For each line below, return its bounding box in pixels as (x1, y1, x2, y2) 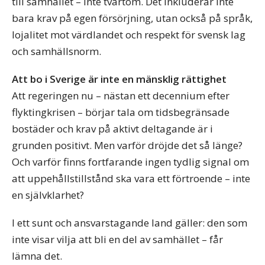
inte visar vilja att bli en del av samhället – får (12, 232, 223, 246)
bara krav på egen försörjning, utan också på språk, (12, 11, 253, 25)
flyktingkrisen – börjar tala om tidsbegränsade (12, 105, 230, 119)
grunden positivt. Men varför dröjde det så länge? (12, 138, 243, 153)
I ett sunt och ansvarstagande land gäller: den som (12, 215, 247, 230)
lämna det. (12, 248, 62, 263)
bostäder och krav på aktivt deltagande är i (12, 122, 213, 136)
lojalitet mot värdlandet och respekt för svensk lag (12, 28, 245, 42)
